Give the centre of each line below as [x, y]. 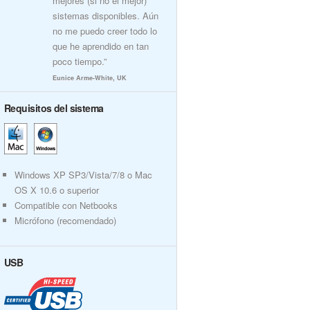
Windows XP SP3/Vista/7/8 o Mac [83, 175]
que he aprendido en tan [101, 46]
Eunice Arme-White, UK [90, 78]
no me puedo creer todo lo [105, 31]
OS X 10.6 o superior [57, 190]
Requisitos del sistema [54, 108]
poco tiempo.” [80, 61]
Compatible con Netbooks [66, 205]
